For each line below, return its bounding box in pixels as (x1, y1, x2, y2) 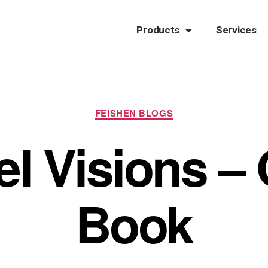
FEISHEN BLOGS (95, 106, 173, 120)
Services (215, 24, 257, 36)
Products (136, 24, 180, 36)
